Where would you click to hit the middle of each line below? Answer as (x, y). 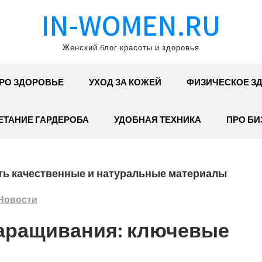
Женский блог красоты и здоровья (131, 48)
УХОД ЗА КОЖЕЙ (125, 82)
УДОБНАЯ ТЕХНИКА (158, 120)
